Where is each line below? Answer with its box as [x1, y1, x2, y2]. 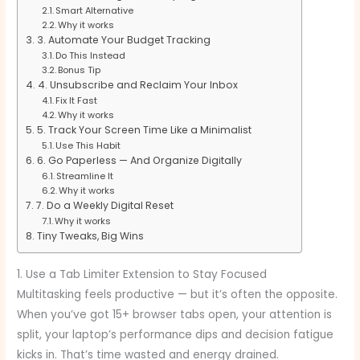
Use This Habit [55, 138, 121, 152]
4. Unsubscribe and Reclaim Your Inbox [37, 77, 238, 92]
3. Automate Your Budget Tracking [36, 32, 211, 47]
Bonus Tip [57, 63, 100, 76]
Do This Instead [55, 48, 125, 62]
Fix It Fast [55, 93, 97, 107]
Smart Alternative [55, 3, 133, 17]
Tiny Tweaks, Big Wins [36, 228, 144, 243]
